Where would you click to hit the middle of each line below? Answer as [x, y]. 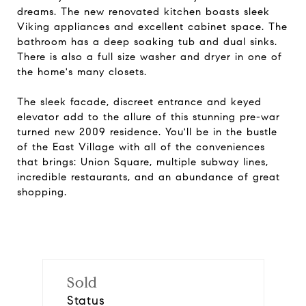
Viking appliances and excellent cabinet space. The [152, 27]
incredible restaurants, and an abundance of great [149, 177]
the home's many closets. [82, 72]
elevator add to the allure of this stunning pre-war [149, 117]
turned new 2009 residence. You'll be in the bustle [147, 132]
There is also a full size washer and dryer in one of [150, 57]
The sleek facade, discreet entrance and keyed [139, 102]
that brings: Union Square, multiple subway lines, [143, 162]
